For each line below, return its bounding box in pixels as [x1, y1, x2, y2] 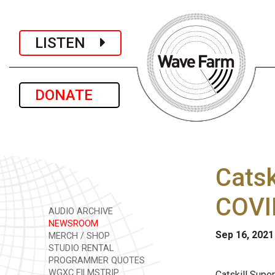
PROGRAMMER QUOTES [46, 255, 145, 266]
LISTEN [35, 34, 100, 52]
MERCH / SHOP [46, 231, 110, 241]
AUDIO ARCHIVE [46, 206, 113, 217]
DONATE [35, 87, 104, 104]
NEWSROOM [46, 219, 98, 229]
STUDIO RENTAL [46, 243, 114, 254]
